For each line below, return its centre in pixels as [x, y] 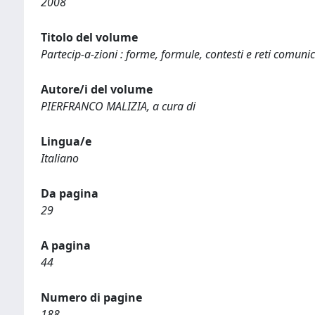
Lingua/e [66, 141]
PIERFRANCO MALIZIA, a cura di [118, 106]
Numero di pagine [91, 297]
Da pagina [70, 193]
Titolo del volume [89, 37]
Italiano [60, 158]
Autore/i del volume [97, 89]
